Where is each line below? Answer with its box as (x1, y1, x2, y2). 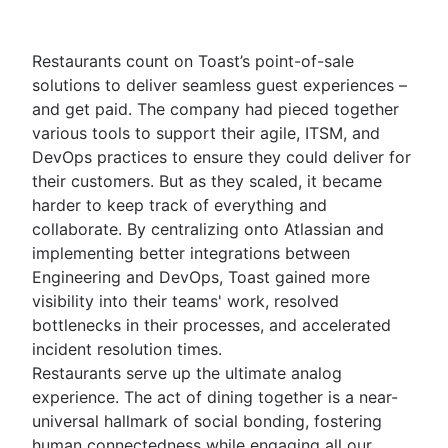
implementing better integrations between (32, 242, 350, 263)
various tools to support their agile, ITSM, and (32, 122, 380, 143)
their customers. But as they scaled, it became (32, 170, 382, 191)
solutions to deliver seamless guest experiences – (32, 74, 407, 95)
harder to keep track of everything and (32, 194, 327, 215)
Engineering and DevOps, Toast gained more (32, 266, 370, 287)
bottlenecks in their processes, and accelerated (32, 314, 391, 335)
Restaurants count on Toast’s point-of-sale (32, 50, 354, 71)
